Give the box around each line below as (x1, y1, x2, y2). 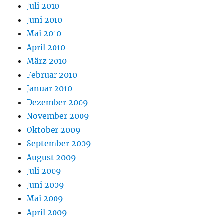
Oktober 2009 (27, 125, 81, 135)
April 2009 (27, 207, 68, 218)
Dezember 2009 (27, 97, 89, 108)
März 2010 (27, 56, 67, 66)
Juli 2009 (27, 166, 62, 176)
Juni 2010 (27, 15, 63, 25)
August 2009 (27, 152, 77, 163)
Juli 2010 (27, 1, 60, 11)
